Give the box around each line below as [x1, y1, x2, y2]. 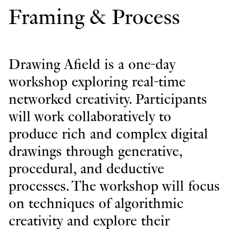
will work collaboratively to [8, 109, 171, 125]
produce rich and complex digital [8, 126, 208, 142]
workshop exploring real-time [8, 74, 186, 90]
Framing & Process [8, 6, 180, 29]
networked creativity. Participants [8, 91, 207, 107]
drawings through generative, [8, 144, 182, 159]
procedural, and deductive [8, 161, 164, 177]
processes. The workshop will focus [8, 178, 220, 194]
